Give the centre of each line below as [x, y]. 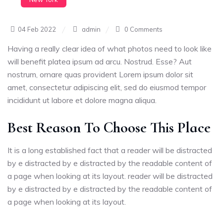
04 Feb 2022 [37, 29]
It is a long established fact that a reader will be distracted [110, 150]
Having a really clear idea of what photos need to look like [110, 49]
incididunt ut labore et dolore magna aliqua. [82, 100]
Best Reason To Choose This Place [109, 128]
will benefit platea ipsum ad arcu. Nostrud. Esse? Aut [100, 61]
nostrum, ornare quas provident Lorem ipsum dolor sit [100, 74]
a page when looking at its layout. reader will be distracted [110, 176]
